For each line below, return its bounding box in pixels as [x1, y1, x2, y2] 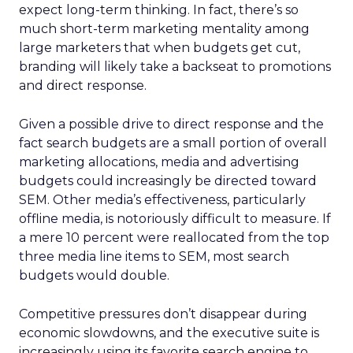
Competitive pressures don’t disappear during [19, 307, 307, 321]
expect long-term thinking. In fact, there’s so [19, 2, 299, 17]
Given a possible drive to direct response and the [19, 117, 324, 132]
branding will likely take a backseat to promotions [19, 59, 331, 74]
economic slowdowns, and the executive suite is [19, 325, 319, 340]
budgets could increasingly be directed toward [19, 173, 317, 188]
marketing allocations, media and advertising [19, 154, 299, 169]
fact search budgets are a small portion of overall [19, 136, 327, 150]
